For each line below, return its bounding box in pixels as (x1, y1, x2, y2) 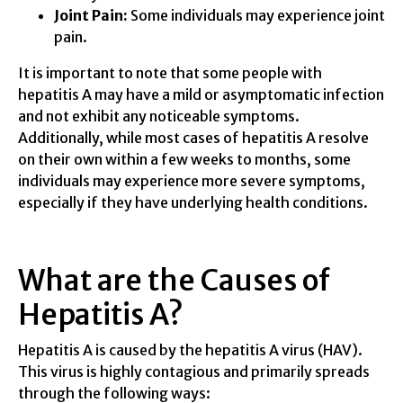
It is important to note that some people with (18, 63, 322, 82)
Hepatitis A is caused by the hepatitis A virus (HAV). (18, 340, 363, 359)
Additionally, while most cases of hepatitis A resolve (18, 128, 369, 147)
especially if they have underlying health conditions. (18, 193, 368, 211)
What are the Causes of (18, 262, 330, 299)
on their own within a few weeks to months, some (18, 149, 351, 168)
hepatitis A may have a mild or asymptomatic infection (18, 85, 384, 103)
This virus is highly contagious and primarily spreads (18, 362, 370, 381)
